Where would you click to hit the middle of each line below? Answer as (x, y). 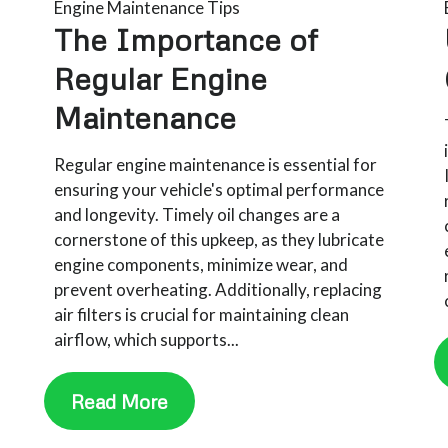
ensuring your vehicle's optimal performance (219, 189)
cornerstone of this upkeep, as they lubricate (219, 239)
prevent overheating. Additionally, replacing (218, 289)
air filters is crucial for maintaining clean (202, 314)
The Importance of (186, 39)
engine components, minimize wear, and (201, 264)
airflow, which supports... (147, 339)
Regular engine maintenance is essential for (216, 164)
